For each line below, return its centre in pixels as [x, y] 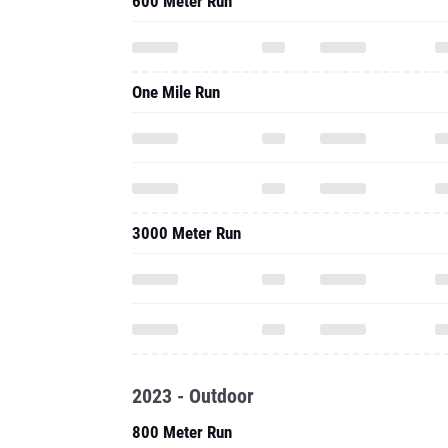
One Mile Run [176, 92]
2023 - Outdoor [193, 396]
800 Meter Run [182, 432]
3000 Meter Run [186, 233]
